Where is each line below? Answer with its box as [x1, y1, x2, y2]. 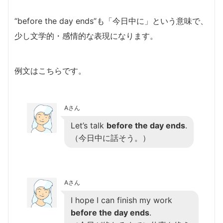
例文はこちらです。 [14, 65, 86, 76]
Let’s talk [71, 120, 107, 130]
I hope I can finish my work [71, 195, 172, 205]
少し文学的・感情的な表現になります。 [14, 30, 158, 41]
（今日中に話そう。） [71, 132, 150, 143]
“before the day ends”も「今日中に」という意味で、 [14, 15, 208, 26]
